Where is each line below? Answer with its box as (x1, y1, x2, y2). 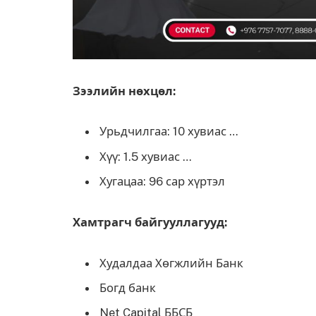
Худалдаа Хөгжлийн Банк (99, 255, 243, 270)
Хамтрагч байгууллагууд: (73, 214, 227, 229)
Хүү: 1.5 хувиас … (99, 149, 191, 164)
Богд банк (99, 281, 156, 296)
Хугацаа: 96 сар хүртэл (99, 174, 225, 188)
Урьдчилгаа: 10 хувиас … (99, 124, 238, 139)
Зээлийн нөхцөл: (73, 83, 176, 98)
